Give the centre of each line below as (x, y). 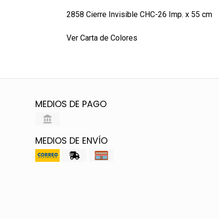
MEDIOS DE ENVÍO (71, 141)
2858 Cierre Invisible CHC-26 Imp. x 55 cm (140, 15)
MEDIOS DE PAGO (71, 104)
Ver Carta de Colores (102, 38)
